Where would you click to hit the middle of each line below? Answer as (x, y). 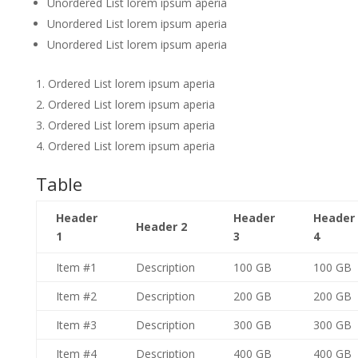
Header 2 (161, 227)
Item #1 (76, 267)
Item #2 (76, 296)
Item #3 (76, 325)
